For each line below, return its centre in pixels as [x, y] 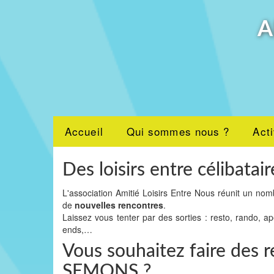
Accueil [84, 131]
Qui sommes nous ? [178, 131]
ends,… [77, 229]
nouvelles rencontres [119, 205]
